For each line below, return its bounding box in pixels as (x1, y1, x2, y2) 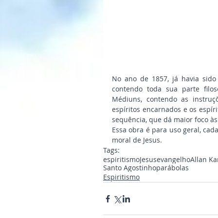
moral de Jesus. (112, 135, 162, 145)
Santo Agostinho (103, 163, 156, 173)
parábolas (156, 163, 189, 173)
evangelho (157, 155, 190, 164)
